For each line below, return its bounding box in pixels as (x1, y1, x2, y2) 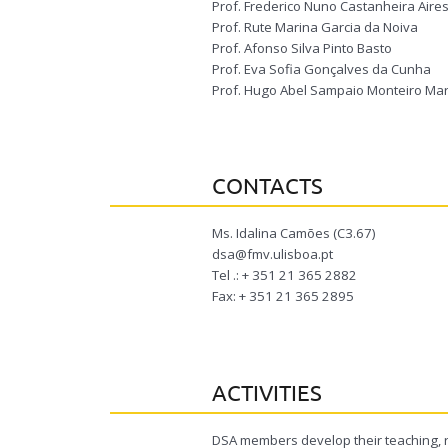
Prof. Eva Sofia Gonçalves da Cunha (212, 60, 431, 78)
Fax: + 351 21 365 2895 (212, 287, 354, 305)
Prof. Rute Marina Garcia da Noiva (212, 18, 418, 36)
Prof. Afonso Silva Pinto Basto (212, 39, 392, 57)
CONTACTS (212, 172, 323, 198)
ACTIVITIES (212, 379, 322, 405)
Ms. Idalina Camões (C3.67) (212, 224, 376, 242)
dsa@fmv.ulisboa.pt (212, 245, 333, 263)
